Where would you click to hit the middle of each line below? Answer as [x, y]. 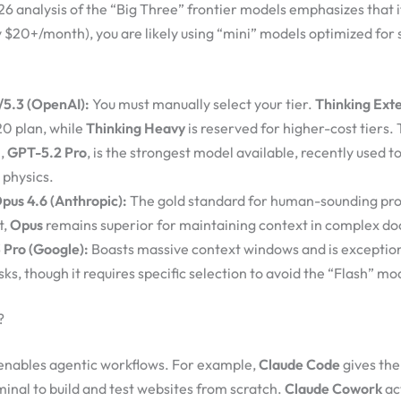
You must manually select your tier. [202, 104]
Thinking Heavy [136, 128]
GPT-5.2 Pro [47, 153]
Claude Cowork [333, 389]
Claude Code [299, 365]
